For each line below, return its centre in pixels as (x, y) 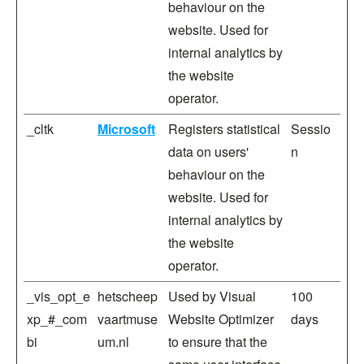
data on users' (208, 152)
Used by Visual (212, 296)
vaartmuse (128, 319)
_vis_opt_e (58, 296)
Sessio (311, 129)
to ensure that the (218, 342)
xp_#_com (57, 319)
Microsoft (126, 129)
